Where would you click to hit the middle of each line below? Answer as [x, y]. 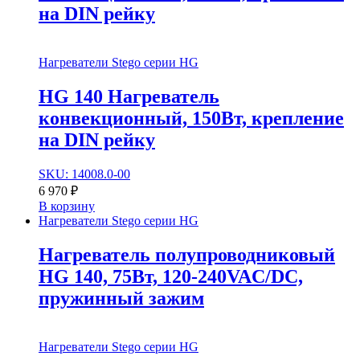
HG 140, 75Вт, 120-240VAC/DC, [171, 276]
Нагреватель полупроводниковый [187, 254]
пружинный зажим [121, 298]
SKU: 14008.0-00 [84, 174]
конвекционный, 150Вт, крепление [191, 119]
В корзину [67, 207]
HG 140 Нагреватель [129, 97]
